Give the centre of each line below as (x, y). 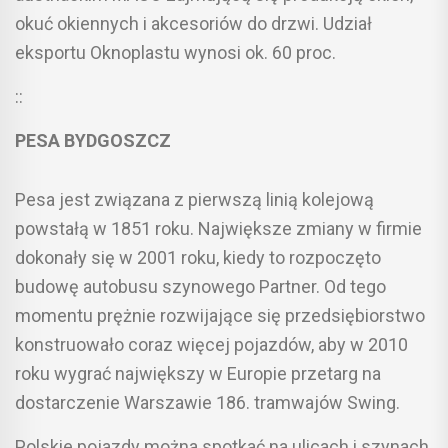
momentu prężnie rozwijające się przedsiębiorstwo (220, 315)
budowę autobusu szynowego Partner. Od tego (200, 286)
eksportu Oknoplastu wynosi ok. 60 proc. (175, 52)
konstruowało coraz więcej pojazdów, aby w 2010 (211, 344)
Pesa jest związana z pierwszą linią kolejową (194, 199)
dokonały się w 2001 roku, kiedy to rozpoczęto (198, 257)
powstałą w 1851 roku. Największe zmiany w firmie (218, 228)
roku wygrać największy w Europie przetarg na (198, 373)
